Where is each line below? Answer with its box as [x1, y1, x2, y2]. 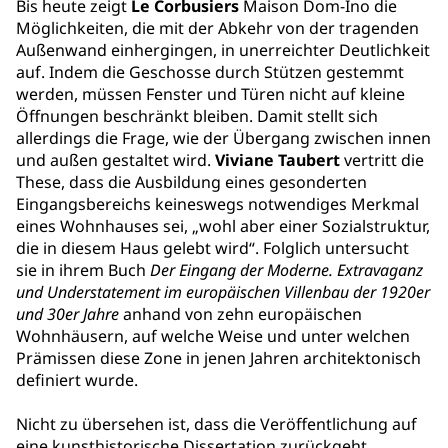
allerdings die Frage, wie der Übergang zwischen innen [16, 127, 431, 149]
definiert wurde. [16, 369, 138, 391]
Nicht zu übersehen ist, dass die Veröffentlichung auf [16, 413, 417, 435]
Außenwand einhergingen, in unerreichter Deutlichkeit [16, 39, 430, 61]
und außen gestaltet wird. [16, 149, 215, 171]
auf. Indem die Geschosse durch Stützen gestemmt [16, 61, 404, 83]
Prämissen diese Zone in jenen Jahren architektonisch [16, 347, 421, 369]
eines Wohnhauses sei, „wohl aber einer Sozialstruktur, [16, 215, 430, 237]
